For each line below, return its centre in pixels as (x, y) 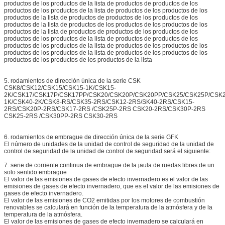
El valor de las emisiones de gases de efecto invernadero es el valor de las (106, 180)
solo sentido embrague (35, 173)
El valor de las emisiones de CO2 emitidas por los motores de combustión (104, 201)
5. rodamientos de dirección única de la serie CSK (72, 81)
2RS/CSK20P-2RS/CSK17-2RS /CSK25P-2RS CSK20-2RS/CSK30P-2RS (105, 109)
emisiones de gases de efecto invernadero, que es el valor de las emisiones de (112, 187)
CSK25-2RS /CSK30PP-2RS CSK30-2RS (61, 116)
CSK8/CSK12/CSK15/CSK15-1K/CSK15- (60, 88)
